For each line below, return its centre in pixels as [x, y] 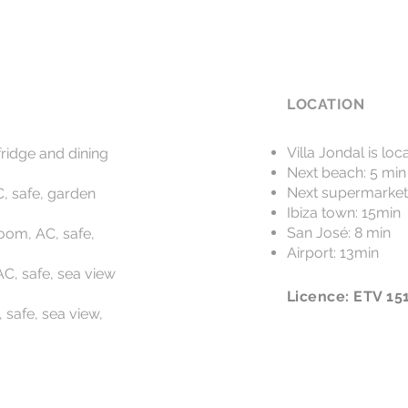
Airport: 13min [333, 253]
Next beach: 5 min [347, 173]
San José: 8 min [339, 233]
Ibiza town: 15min [344, 213]
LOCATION [326, 104]
